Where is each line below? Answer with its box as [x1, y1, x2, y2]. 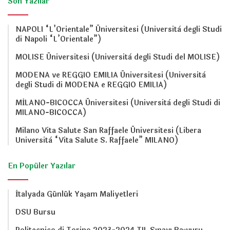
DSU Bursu [15, 207, 55, 218]
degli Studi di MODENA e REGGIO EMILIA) [15, 80, 167, 91]
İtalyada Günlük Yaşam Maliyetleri [15, 189, 138, 200]
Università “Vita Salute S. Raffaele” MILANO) [15, 135, 178, 146]
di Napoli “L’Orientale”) [15, 34, 101, 45]
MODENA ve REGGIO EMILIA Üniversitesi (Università [15, 70, 206, 81]
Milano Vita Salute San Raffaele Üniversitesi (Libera [15, 125, 201, 137]
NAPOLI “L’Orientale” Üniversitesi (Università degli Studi [15, 24, 222, 35]
